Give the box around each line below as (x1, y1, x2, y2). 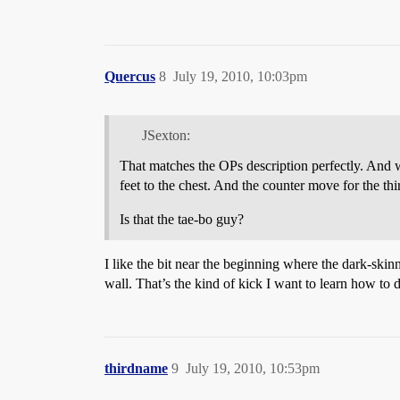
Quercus (104, 68, 155, 84)
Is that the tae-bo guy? (120, 212, 244, 228)
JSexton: (141, 128, 190, 144)
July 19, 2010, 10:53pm (186, 361, 320, 377)
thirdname (104, 361, 168, 377)
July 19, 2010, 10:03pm (173, 68, 307, 84)
